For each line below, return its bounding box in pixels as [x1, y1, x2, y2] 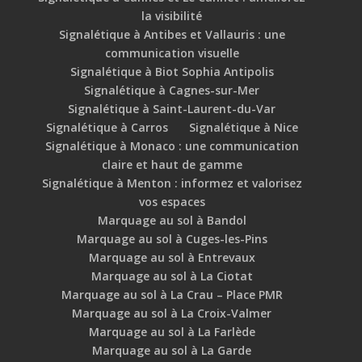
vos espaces [138, 194, 205, 210]
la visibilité [141, 8, 203, 24]
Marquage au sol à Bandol [97, 213, 246, 229]
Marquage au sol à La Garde [92, 343, 252, 359]
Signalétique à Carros [45, 120, 168, 136]
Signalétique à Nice [188, 120, 298, 136]
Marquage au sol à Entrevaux [88, 250, 255, 266]
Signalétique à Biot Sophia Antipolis [69, 64, 274, 80]
